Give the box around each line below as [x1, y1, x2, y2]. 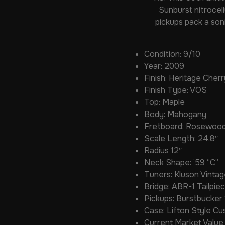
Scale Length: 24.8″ [144, 133, 218, 144]
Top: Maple [144, 96, 185, 107]
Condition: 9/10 [144, 48, 200, 59]
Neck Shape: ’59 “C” [144, 157, 218, 168]
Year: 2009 [144, 60, 184, 71]
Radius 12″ [144, 145, 182, 156]
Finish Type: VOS [144, 84, 207, 95]
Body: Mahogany [144, 108, 206, 120]
